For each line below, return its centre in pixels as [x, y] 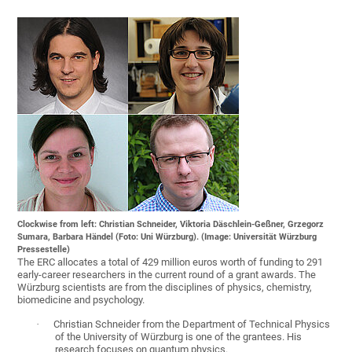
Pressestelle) [44, 250]
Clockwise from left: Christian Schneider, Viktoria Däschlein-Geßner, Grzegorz [171, 225]
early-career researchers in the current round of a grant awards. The [167, 275]
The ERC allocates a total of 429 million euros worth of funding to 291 [170, 262]
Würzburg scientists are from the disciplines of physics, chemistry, [165, 288]
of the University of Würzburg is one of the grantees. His [179, 337]
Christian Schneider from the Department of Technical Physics [192, 324]
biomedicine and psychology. [81, 300]
